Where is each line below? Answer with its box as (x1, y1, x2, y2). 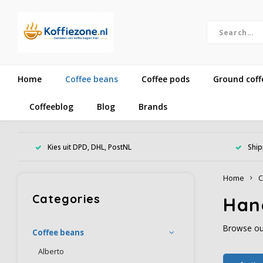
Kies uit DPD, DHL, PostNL (48, 141, 131, 151)
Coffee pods (141, 73, 190, 85)
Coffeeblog (29, 100, 73, 112)
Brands (139, 100, 167, 112)
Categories (32, 191, 100, 206)
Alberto (38, 247, 64, 257)
